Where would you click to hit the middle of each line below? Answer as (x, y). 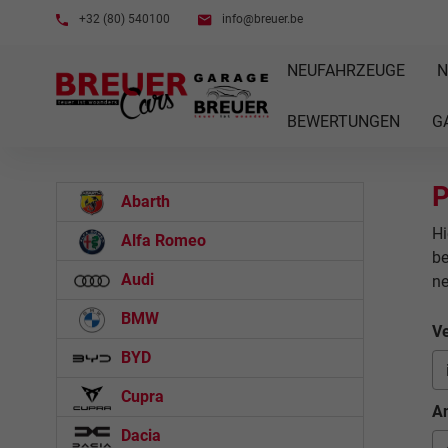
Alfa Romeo (161, 241)
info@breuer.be (261, 19)
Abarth (143, 201)
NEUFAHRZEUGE (345, 70)
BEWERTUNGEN (343, 121)
